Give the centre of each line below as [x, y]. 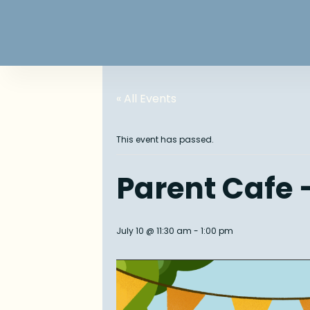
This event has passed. [165, 139]
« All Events [146, 98]
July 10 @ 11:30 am [154, 230]
